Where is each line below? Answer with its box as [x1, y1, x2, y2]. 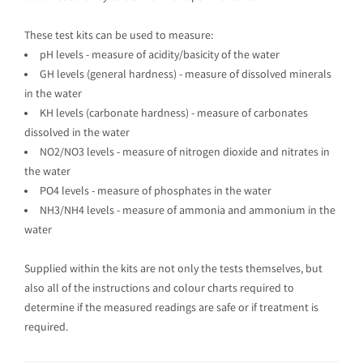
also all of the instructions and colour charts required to [24, 281, 294, 297]
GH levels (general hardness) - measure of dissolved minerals [40, 67, 331, 83]
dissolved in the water [24, 126, 130, 142]
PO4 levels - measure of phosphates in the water [40, 184, 271, 200]
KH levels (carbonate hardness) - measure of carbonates [40, 106, 308, 122]
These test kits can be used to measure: [24, 28, 213, 45]
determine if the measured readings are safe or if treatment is [24, 301, 318, 317]
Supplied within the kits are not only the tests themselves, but [24, 262, 322, 278]
